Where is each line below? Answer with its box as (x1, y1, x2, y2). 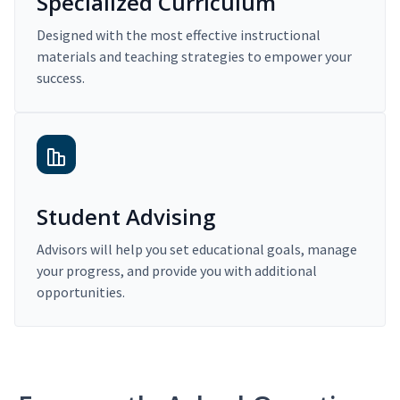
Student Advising (37, 202, 215, 232)
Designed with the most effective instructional (37, 26, 321, 45)
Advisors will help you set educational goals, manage (37, 240, 357, 259)
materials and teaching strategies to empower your (37, 47, 352, 66)
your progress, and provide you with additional (37, 262, 317, 280)
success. (37, 69, 85, 87)
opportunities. (37, 283, 125, 302)
